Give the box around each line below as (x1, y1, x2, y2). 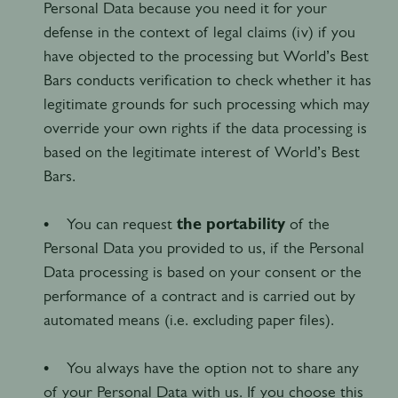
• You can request (43, 214, 172, 233)
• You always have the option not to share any (43, 358, 359, 377)
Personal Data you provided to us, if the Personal (43, 238, 364, 257)
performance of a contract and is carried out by (43, 286, 355, 305)
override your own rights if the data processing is (43, 118, 367, 137)
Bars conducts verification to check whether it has (43, 70, 371, 89)
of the (284, 214, 330, 233)
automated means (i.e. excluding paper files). (43, 310, 334, 329)
